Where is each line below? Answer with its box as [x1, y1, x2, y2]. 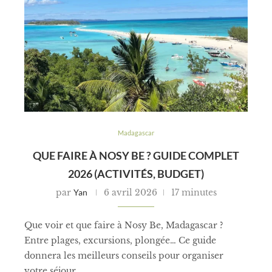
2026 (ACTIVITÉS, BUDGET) [68, 167, 204, 181]
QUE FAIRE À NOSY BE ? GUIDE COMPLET [33, 149, 239, 163]
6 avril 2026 [103, 187, 157, 199]
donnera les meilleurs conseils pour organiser [24, 250, 223, 262]
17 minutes [171, 187, 217, 199]
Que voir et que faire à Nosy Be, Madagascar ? [24, 220, 223, 231]
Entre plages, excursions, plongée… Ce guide [24, 235, 216, 246]
